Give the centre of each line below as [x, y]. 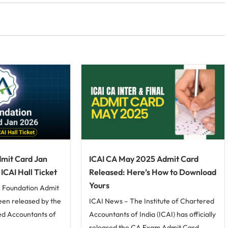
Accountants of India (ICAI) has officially [153, 215]
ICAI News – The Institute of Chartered [152, 201]
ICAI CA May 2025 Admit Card [144, 159]
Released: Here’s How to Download [153, 172]
